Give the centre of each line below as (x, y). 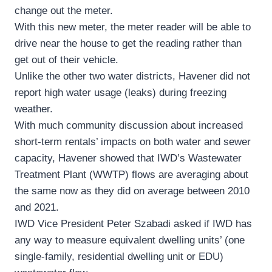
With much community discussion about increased (129, 126)
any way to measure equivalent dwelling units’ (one (130, 240)
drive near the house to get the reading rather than (128, 44)
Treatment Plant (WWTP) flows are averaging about (131, 175)
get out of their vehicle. (66, 60)
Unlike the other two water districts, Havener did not (132, 76)
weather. (34, 109)
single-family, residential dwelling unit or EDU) (119, 257)
